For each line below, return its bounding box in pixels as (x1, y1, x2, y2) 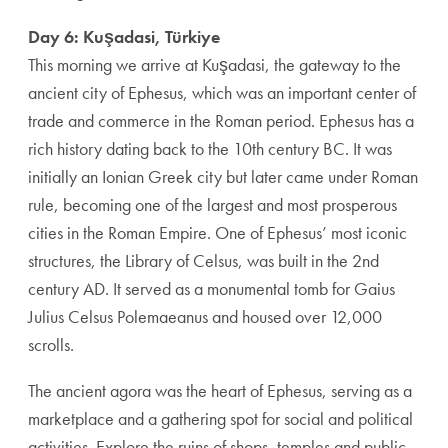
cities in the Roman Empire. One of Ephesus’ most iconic (28, 221, 407, 244)
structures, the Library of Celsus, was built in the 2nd (28, 249, 379, 272)
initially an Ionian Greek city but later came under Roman (28, 165, 418, 188)
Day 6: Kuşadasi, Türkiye (28, 25, 220, 48)
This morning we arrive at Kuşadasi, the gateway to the (28, 53, 401, 76)
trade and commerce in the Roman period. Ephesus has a (28, 109, 414, 132)
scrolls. (28, 333, 74, 356)
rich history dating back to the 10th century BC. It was (28, 137, 392, 160)
